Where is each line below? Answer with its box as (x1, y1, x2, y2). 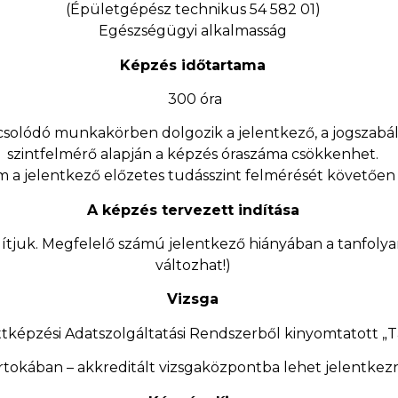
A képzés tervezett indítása (86, 201, 299, 219)
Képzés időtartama (120, 56, 267, 74)
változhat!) (155, 257, 231, 275)
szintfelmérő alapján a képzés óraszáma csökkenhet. (7, 146, 379, 163)
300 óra (163, 90, 222, 107)
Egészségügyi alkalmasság (99, 22, 288, 40)
